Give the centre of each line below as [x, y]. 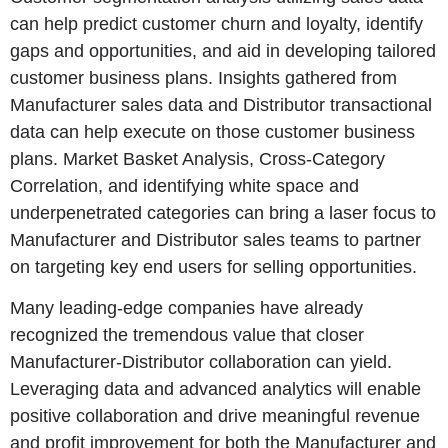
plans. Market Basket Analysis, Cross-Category [197, 159]
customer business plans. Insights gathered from [203, 78]
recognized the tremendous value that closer [187, 335]
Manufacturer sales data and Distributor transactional [221, 105]
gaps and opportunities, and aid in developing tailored [223, 51]
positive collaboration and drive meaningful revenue [215, 416]
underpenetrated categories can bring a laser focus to [223, 213]
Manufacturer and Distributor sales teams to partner [215, 240]
